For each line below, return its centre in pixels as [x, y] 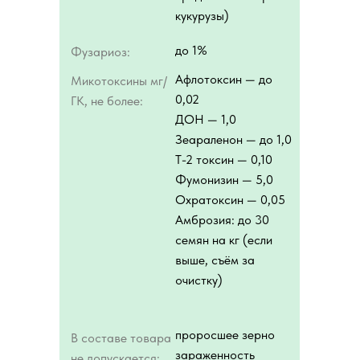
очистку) [199, 280]
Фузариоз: [100, 52]
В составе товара [121, 338]
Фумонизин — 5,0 [224, 180]
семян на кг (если [224, 240]
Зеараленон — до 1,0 [233, 139]
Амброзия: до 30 [222, 220]
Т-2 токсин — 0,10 [224, 160]
